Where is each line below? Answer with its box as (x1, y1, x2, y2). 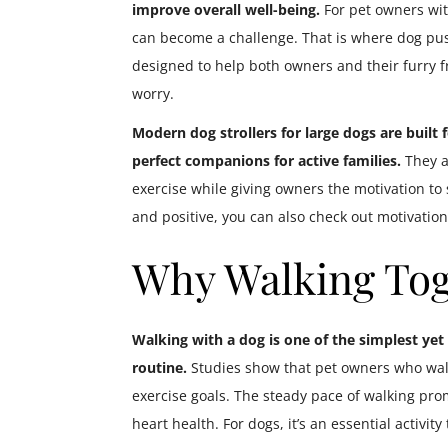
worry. (132, 84, 174, 104)
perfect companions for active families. (132, 151, 401, 171)
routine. (132, 358, 187, 378)
